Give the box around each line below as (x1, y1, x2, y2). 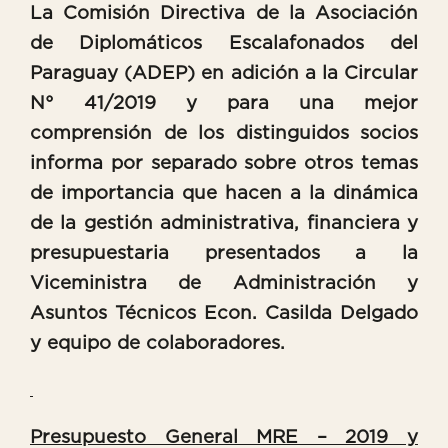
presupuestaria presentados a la (30, 243, 418, 263)
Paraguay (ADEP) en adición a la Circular (30, 63, 418, 83)
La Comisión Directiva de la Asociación (30, 3, 418, 23)
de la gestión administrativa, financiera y (30, 213, 418, 233)
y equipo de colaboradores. (30, 333, 285, 353)
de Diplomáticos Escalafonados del (30, 33, 418, 53)
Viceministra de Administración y (30, 273, 418, 293)
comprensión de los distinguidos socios (30, 123, 418, 143)
